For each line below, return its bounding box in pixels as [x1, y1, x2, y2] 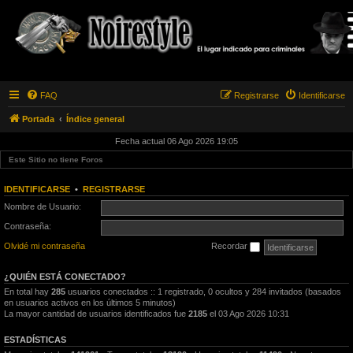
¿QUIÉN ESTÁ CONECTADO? [4, 272, 126, 282]
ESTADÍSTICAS [4, 335, 66, 345]
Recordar [211, 241, 250, 251]
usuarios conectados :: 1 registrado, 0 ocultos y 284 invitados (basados [65, 287, 341, 297]
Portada [22, 113, 54, 124]
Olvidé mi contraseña [4, 241, 85, 251]
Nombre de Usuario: [4, 202, 81, 212]
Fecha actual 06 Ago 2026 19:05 [115, 136, 238, 146]
